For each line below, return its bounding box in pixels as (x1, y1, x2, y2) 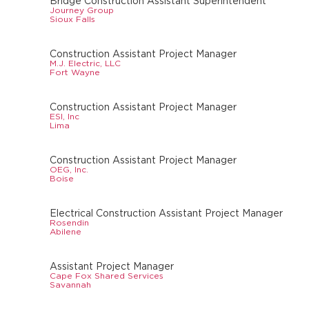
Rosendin (50, 218, 89, 228)
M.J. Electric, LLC (50, 59, 121, 68)
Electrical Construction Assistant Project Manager (50, 208, 283, 219)
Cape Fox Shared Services (50, 271, 163, 281)
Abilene (50, 227, 81, 237)
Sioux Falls (50, 14, 95, 24)
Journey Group (50, 6, 114, 15)
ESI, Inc (50, 112, 79, 121)
